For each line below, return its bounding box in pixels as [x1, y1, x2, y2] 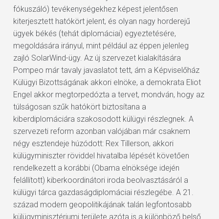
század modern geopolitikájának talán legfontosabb [13, 200, 192, 209]
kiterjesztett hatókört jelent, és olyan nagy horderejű [13, 17, 190, 26]
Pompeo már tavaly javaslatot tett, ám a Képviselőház [13, 66, 199, 75]
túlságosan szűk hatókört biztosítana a [13, 102, 146, 111]
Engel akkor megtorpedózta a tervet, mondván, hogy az [13, 90, 204, 99]
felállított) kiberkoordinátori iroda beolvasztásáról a [13, 175, 188, 185]
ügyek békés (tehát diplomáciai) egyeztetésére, [13, 29, 176, 38]
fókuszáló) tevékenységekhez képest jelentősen [13, 4, 178, 14]
